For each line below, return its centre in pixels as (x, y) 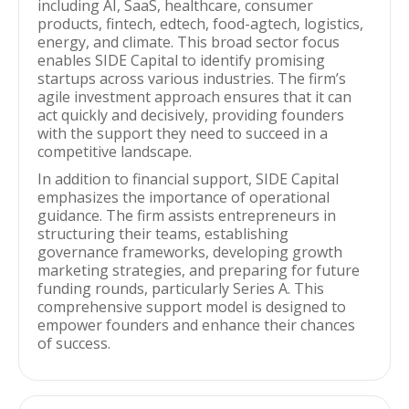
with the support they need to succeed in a (183, 133)
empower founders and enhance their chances (196, 325)
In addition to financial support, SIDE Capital (188, 179)
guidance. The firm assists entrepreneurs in (187, 215)
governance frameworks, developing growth (190, 252)
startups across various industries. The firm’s (192, 79)
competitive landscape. (115, 152)
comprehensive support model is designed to (192, 307)
